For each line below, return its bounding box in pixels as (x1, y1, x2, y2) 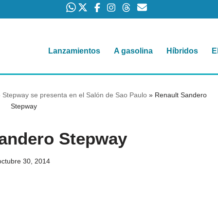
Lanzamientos (48, 47, 100, 55)
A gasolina (114, 47, 153, 55)
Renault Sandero (155, 91, 207, 99)
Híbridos (166, 47, 198, 55)
